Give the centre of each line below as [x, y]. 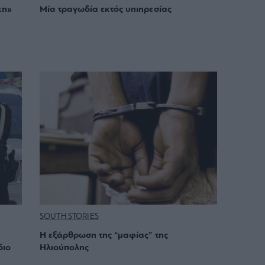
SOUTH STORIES [69, 217]
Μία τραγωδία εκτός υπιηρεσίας [106, 10]
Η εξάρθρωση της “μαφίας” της [104, 236]
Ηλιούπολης [64, 248]
